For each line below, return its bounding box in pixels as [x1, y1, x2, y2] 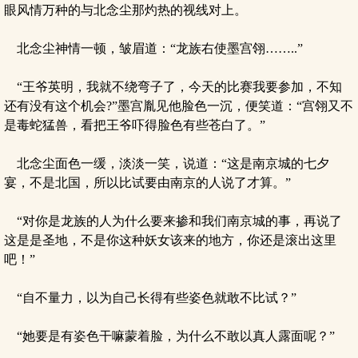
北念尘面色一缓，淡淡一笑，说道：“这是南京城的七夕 [4, 157, 329, 170]
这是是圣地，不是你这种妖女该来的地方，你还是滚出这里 [4, 233, 336, 247]
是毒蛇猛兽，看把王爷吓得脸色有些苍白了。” [4, 118, 265, 132]
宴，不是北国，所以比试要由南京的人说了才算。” [4, 176, 291, 189]
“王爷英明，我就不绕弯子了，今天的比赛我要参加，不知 [4, 80, 342, 93]
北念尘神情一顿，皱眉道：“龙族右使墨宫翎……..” [4, 42, 303, 55]
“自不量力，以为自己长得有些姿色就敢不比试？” [4, 291, 296, 304]
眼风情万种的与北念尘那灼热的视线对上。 [4, 3, 247, 17]
